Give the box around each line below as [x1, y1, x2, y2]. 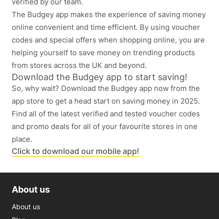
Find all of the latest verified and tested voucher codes [12, 109, 200, 119]
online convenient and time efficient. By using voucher [12, 22, 200, 32]
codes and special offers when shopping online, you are [12, 35, 205, 45]
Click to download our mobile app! [12, 146, 139, 156]
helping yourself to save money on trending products [12, 48, 195, 58]
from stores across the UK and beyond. [12, 61, 147, 70]
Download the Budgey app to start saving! [12, 72, 187, 83]
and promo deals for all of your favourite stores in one [12, 122, 197, 131]
